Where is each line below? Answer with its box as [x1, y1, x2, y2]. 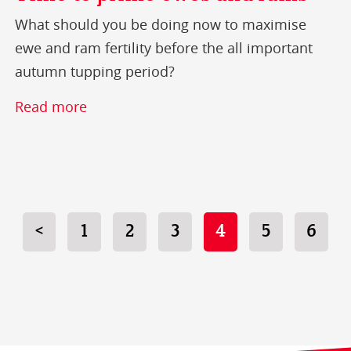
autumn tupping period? [15, 61, 175, 81]
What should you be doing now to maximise [15, 14, 307, 34]
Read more [15, 96, 88, 116]
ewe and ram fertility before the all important [15, 38, 313, 57]
